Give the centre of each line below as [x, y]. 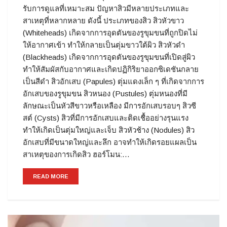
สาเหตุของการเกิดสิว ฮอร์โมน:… [76, 155]
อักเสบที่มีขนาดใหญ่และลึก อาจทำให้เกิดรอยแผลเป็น [110, 142]
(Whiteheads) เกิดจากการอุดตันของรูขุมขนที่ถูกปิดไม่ [110, 33]
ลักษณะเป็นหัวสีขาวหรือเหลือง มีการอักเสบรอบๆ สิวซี [109, 106]
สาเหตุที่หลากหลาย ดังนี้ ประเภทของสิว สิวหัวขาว [103, 21]
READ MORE [51, 177]
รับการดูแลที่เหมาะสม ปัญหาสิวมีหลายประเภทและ [106, 9]
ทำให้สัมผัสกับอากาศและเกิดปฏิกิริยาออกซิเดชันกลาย [111, 69]
